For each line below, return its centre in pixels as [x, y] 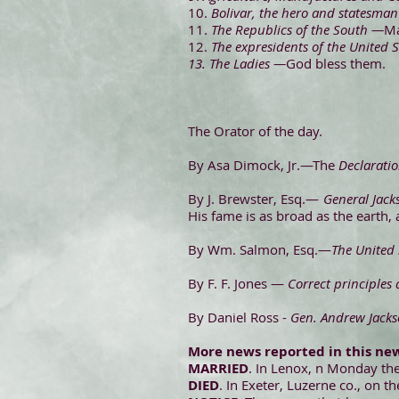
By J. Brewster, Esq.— [256, 199]
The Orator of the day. [255, 131]
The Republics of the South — [297, 29]
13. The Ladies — [237, 63]
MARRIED [218, 368]
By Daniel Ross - [239, 317]
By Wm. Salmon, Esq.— [260, 249]
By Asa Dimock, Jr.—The [263, 165]
